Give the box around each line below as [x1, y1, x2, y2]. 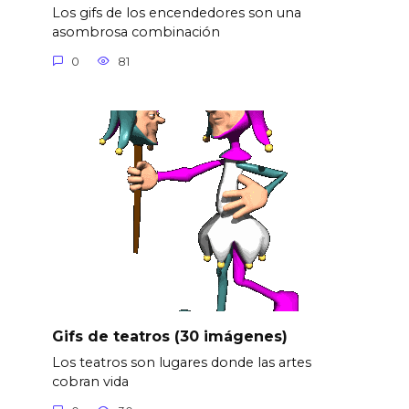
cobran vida [51, 373, 129, 390]
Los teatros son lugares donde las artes [51, 354, 311, 371]
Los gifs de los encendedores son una [51, 5, 301, 22]
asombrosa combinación [51, 24, 220, 41]
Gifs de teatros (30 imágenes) [51, 327, 288, 345]
